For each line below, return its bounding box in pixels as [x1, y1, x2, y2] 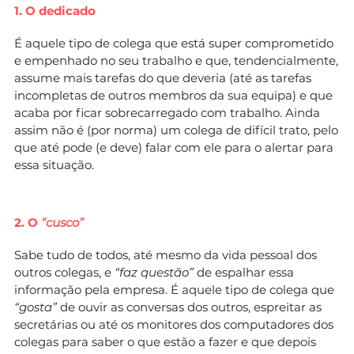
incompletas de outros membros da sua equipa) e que [14, 87, 333, 103]
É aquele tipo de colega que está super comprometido [14, 35, 333, 51]
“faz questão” [115, 264, 194, 280]
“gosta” [14, 299, 57, 314]
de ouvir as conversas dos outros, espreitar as [57, 299, 322, 314]
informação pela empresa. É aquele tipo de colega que [14, 281, 334, 297]
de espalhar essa [194, 264, 294, 280]
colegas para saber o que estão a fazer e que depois [14, 333, 316, 349]
